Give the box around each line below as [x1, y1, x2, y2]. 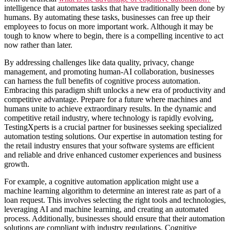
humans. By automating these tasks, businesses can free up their [4, 12, 210, 22]
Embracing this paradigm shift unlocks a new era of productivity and [4, 85, 225, 94]
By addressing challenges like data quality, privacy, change [4, 57, 194, 67]
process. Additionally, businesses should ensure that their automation [4, 214, 225, 223]
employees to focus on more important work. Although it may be [4, 22, 213, 31]
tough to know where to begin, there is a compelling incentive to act [4, 31, 223, 40]
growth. [4, 159, 29, 168]
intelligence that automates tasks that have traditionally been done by [4, 3, 225, 12]
